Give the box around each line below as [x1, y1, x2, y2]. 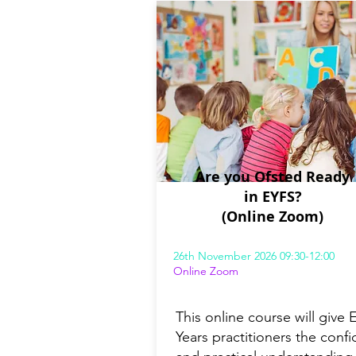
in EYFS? [243, 187, 302, 207]
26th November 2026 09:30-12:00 [173, 249, 335, 264]
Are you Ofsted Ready [195, 167, 350, 188]
